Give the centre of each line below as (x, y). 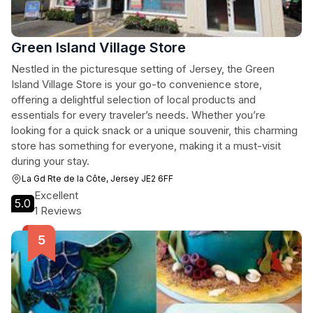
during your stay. (50, 161)
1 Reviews (58, 211)
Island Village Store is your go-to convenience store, (137, 84)
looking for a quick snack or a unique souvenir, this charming (154, 130)
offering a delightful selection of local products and (133, 100)
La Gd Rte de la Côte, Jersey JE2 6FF (97, 179)
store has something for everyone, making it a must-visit (146, 146)
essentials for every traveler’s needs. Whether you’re (138, 115)
